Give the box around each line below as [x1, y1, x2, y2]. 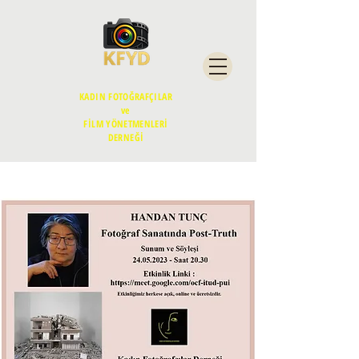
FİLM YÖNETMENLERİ [83, 117, 168, 131]
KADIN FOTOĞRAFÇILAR [79, 90, 172, 103]
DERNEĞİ [107, 131, 144, 144]
